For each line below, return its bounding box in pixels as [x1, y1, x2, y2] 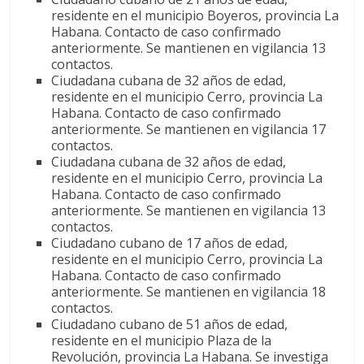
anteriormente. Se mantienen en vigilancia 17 [51, 119, 327, 138]
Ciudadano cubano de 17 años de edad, [51, 233, 288, 252]
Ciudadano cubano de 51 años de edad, [51, 314, 288, 333]
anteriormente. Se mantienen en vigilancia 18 [51, 282, 327, 301]
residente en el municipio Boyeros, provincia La [51, 6, 340, 24]
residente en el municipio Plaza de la [51, 331, 272, 349]
